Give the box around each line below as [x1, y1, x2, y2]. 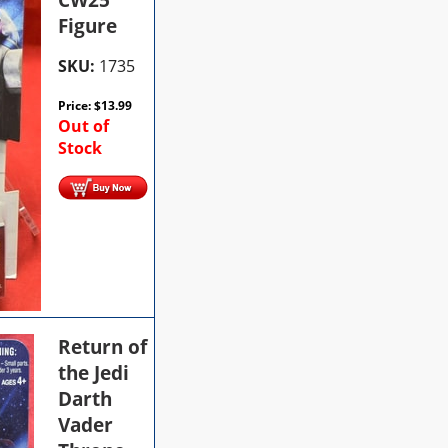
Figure [58, 12, 118, 39]
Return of [58, 333, 148, 360]
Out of [58, 114, 110, 137]
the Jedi [58, 359, 130, 386]
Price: [58, 96, 95, 114]
